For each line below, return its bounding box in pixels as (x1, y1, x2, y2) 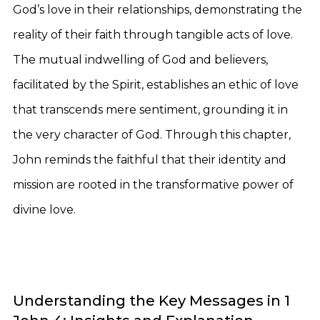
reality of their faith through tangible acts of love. (13, 28, 293, 41)
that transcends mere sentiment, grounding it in (13, 103, 288, 116)
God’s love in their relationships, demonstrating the (13, 3, 302, 16)
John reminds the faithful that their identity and (13, 153, 286, 166)
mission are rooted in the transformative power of (13, 178, 294, 191)
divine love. (13, 203, 76, 216)
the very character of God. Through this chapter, (13, 128, 291, 141)
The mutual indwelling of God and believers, (13, 53, 268, 66)
